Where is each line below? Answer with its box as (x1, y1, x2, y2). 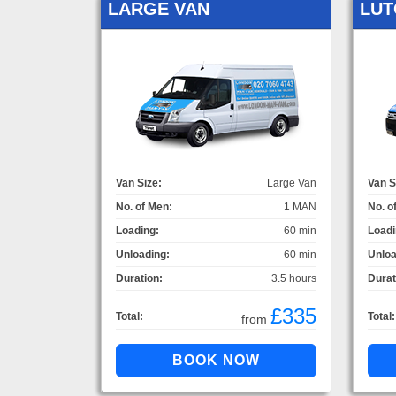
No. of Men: (116, 200, 172, 213)
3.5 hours (271, 271, 316, 285)
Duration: (116, 271, 163, 285)
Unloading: (116, 247, 170, 261)
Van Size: (116, 176, 162, 189)
